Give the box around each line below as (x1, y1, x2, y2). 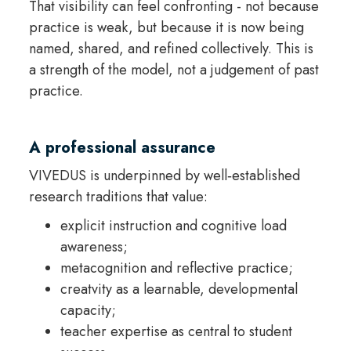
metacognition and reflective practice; (60, 257, 293, 278)
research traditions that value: (28, 186, 208, 207)
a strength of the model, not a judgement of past (28, 59, 319, 80)
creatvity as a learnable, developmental (60, 278, 298, 299)
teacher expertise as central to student (60, 320, 292, 342)
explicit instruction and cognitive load (60, 215, 287, 236)
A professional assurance (28, 136, 215, 159)
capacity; (60, 299, 116, 320)
